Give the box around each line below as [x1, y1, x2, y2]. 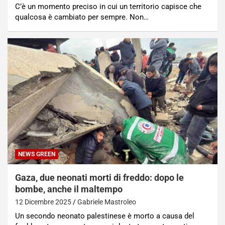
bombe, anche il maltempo [15, 184, 123, 195]
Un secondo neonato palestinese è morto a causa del [15, 211, 194, 221]
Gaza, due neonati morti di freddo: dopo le [15, 172, 184, 183]
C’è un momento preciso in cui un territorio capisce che [15, 2, 201, 12]
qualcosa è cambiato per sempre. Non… [15, 13, 149, 22]
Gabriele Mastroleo [77, 198, 136, 206]
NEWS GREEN [18, 151, 55, 158]
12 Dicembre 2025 [15, 198, 71, 206]
